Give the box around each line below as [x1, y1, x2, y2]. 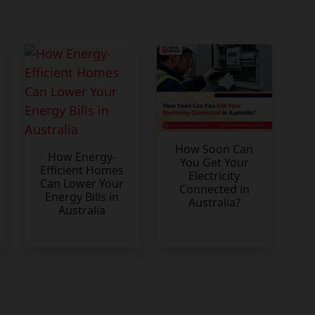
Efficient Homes [40, 162, 124, 179]
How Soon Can [175, 141, 253, 157]
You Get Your [179, 154, 249, 170]
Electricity [188, 167, 240, 184]
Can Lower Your [40, 176, 124, 192]
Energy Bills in [45, 189, 119, 205]
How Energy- [48, 149, 116, 165]
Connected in [179, 181, 250, 197]
